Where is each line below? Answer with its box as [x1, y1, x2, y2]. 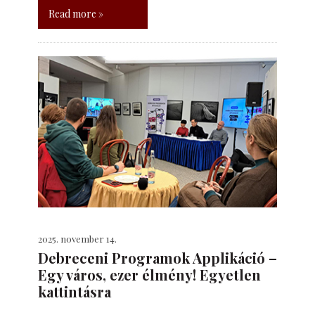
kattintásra [38, 282, 111, 301]
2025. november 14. [38, 233, 117, 245]
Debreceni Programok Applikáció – [38, 248, 277, 267]
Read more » [49, 7, 103, 20]
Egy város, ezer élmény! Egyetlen [38, 265, 261, 284]
